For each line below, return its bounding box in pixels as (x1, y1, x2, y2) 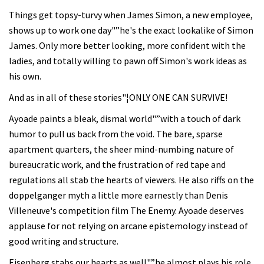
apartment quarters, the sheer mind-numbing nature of (9, 143, 234, 155)
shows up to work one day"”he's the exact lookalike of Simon (9, 24, 253, 36)
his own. (9, 70, 41, 82)
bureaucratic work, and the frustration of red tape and (9, 159, 226, 170)
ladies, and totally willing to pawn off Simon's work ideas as (9, 55, 247, 67)
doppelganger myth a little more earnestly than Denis (9, 189, 228, 201)
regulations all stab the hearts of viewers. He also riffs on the (9, 174, 254, 186)
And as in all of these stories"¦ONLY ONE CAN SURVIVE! (9, 91, 227, 103)
